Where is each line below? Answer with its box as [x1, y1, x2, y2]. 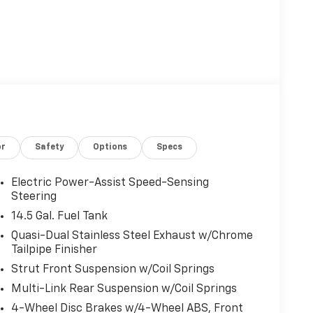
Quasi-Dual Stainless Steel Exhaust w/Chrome [10, 230, 253, 242]
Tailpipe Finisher [10, 244, 97, 256]
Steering [10, 191, 57, 203]
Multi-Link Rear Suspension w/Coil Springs [10, 283, 237, 295]
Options [93, 143, 128, 152]
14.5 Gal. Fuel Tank [10, 210, 108, 222]
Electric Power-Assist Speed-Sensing [10, 177, 209, 189]
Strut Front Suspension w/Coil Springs [10, 263, 214, 275]
